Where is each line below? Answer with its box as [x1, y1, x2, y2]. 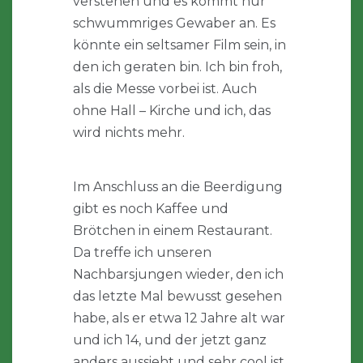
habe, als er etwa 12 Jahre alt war [73, 310, 285, 327]
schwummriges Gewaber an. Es [73, 15, 275, 32]
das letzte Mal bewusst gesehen [73, 288, 282, 305]
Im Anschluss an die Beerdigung [73, 179, 283, 195]
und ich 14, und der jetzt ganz [73, 332, 267, 348]
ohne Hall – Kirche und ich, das [73, 103, 271, 119]
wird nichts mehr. [73, 125, 185, 141]
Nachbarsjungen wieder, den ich [73, 267, 284, 283]
